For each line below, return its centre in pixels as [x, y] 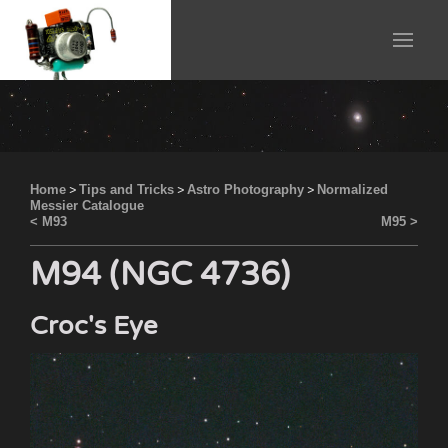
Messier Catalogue [87, 205]
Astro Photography [245, 189]
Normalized [352, 189]
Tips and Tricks [126, 189]
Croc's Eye [93, 325]
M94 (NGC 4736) [160, 274]
